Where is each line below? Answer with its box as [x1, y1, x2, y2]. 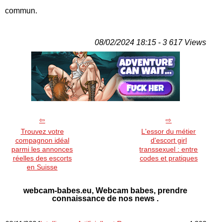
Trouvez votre [20, 127, 64, 135]
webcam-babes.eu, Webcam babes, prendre [23, 186, 188, 195]
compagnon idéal [15, 136, 69, 144]
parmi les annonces [11, 145, 73, 153]
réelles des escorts [12, 154, 72, 162]
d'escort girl [150, 136, 187, 144]
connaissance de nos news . [52, 194, 159, 203]
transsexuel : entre [139, 145, 198, 153]
